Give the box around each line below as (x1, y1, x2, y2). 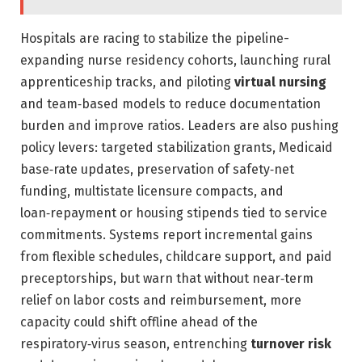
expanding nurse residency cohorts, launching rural (20, 52, 330, 68)
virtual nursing (234, 74, 326, 90)
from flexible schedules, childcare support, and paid (20, 248, 332, 264)
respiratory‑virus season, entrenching (20, 335, 250, 351)
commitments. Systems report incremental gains (20, 226, 313, 242)
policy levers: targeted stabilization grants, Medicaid (20, 139, 333, 155)
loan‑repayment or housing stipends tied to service (20, 204, 327, 221)
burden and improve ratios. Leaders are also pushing (20, 117, 339, 133)
